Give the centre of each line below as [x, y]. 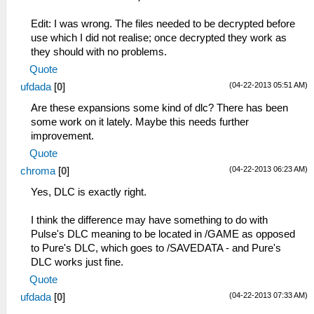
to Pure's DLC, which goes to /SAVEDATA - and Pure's [156, 248]
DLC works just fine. [77, 262]
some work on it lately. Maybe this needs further [140, 122]
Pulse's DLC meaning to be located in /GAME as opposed [163, 234]
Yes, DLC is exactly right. [89, 192]
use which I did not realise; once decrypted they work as [159, 38]
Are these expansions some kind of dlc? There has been [159, 108]
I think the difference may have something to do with [149, 220]
